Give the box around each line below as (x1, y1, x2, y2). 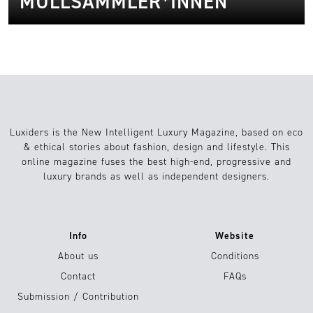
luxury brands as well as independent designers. (43, 169, 270, 183)
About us (58, 249, 99, 263)
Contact (61, 269, 96, 283)
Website (215, 228, 254, 242)
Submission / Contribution (17, 289, 139, 303)
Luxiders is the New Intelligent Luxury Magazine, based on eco (10, 125, 303, 139)
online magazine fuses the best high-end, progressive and (22, 154, 291, 168)
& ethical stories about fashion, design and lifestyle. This (23, 140, 290, 154)
